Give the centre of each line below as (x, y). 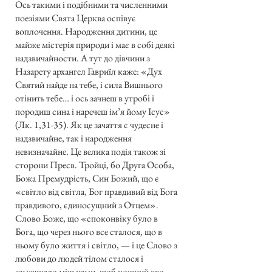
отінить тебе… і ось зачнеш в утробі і (85, 98)
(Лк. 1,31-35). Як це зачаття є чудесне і (89, 124)
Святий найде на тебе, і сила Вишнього (89, 84)
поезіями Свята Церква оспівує (76, 18)
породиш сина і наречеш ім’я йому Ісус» (93, 111)
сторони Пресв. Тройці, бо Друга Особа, (95, 165)
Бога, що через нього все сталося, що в (89, 231)
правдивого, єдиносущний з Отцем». (87, 205)
